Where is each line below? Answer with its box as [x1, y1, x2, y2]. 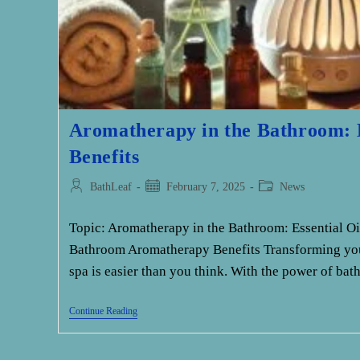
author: [67, 197, 100, 210]
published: [144, 197, 191, 210]
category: [257, 197, 300, 210]
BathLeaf [89, 181, 132, 194]
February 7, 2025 [166, 181, 245, 194]
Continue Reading [68, 305, 137, 317]
